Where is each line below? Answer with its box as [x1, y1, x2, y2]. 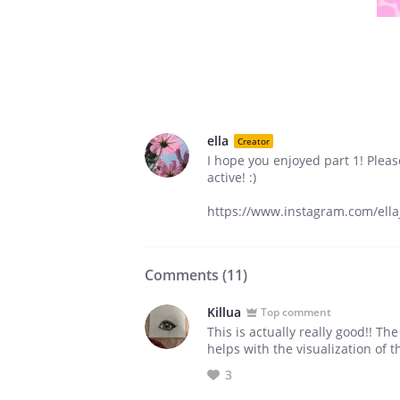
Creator [237, 134, 270, 147]
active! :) [207, 169, 256, 186]
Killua [207, 304, 241, 321]
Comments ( [145, 265, 227, 285]
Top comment [261, 304, 331, 320]
